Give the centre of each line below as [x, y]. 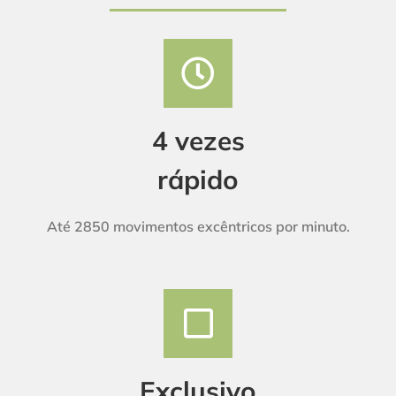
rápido [198, 179]
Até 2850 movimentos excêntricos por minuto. [198, 226]
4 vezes [198, 140]
